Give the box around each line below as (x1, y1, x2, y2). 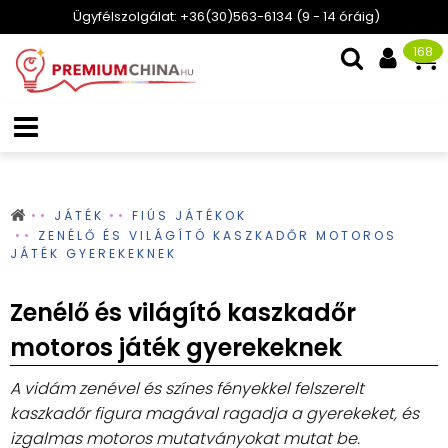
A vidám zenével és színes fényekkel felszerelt (10, 377, 364, 400)
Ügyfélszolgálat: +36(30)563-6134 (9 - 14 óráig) (72, 7, 380, 26)
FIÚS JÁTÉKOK (132, 207, 247, 224)
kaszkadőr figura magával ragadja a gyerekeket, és (10, 402, 419, 425)
